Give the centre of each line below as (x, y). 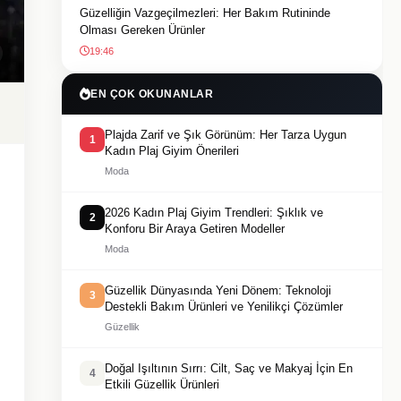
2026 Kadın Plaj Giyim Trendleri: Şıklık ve (214, 213)
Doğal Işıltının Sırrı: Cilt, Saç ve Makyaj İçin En (229, 368)
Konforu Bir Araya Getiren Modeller (195, 229)
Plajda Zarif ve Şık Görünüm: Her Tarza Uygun (226, 135)
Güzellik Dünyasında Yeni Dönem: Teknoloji (218, 290)
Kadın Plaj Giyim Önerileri (172, 151)
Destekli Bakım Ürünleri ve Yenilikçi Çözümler (224, 307)
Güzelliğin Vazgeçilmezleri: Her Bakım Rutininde (205, 13)
